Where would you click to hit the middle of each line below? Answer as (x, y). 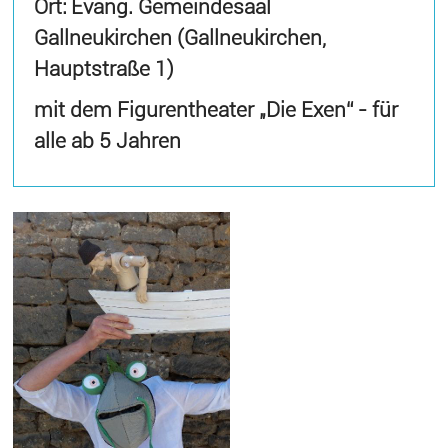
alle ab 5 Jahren (108, 140)
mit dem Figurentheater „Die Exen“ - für (216, 109)
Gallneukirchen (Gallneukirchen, (180, 37)
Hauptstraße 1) (104, 68)
